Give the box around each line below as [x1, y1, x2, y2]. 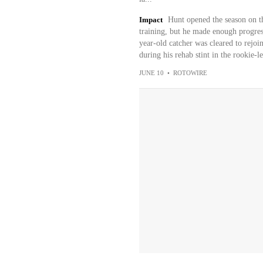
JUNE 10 [139, 69, 164, 76]
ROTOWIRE [173, 69, 207, 76]
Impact [139, 15, 163, 24]
